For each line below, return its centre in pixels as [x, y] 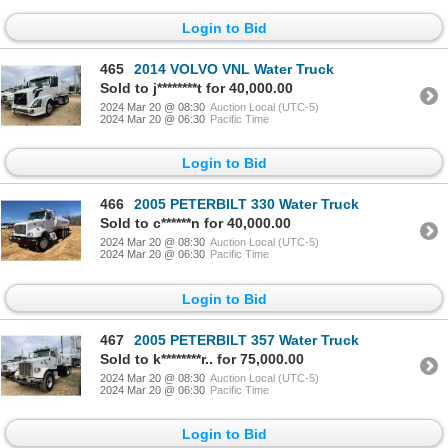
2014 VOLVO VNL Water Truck [234, 69]
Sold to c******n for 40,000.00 [195, 223]
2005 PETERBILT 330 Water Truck [246, 204]
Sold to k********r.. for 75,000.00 [202, 358]
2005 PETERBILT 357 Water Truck [246, 339]
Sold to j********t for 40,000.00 [196, 88]
